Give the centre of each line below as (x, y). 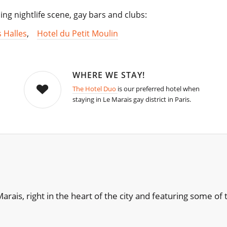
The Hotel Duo (95, 89)
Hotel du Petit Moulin (78, 34)
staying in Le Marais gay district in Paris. (131, 100)
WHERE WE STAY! (108, 75)
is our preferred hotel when (158, 89)
